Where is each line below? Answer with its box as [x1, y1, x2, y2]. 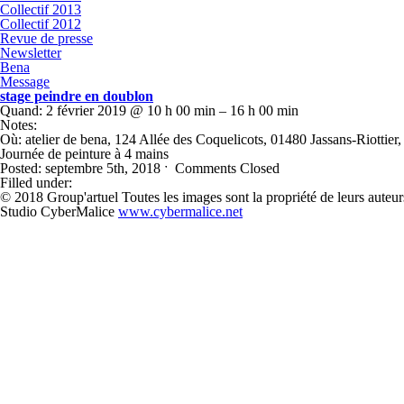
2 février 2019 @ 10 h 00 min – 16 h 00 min [42, 103, 298, 118]
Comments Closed [175, 161, 280, 176]
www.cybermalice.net [118, 204, 243, 219]
